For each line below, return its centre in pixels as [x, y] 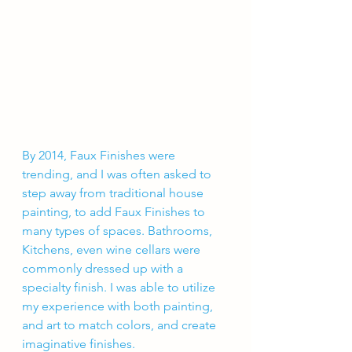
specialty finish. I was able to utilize [120, 287]
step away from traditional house [114, 192]
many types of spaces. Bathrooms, [119, 230]
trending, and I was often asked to [118, 174]
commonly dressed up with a [104, 268]
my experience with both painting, [119, 306]
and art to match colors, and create [121, 324]
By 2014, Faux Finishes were [100, 155]
